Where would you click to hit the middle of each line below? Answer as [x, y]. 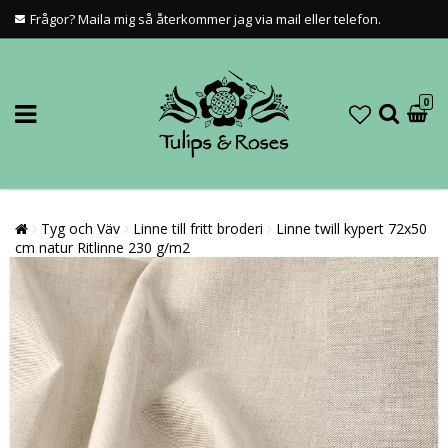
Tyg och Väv [80, 228]
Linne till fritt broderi [198, 228]
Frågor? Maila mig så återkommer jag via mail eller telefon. [205, 19]
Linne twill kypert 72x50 [351, 228]
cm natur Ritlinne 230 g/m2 [102, 247]
